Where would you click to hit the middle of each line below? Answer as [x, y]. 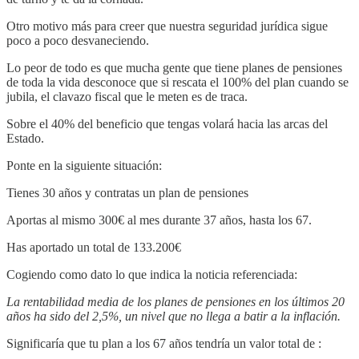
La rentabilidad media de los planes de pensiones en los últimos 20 [175, 301]
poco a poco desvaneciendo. [78, 40]
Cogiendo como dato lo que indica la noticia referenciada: [152, 274]
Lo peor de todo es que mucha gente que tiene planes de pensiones [174, 67]
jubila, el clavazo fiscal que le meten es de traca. [127, 96]
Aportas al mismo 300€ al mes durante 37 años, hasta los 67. [159, 220]
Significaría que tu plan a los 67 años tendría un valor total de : [164, 343]
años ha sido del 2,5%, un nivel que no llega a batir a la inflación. [177, 316]
